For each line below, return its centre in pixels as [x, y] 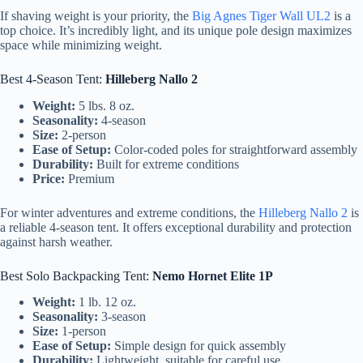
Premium [90, 178]
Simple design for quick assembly [199, 346]
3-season [122, 317]
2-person [82, 135]
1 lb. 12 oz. [106, 302]
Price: [49, 178]
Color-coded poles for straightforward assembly [234, 149]
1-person [82, 331]
